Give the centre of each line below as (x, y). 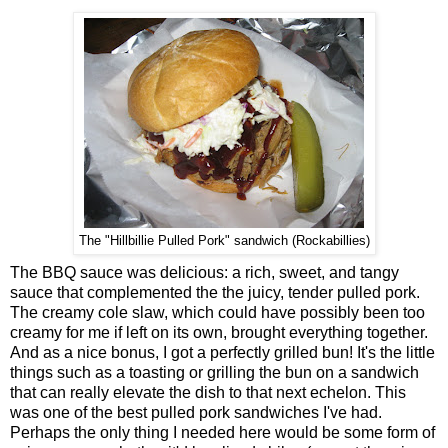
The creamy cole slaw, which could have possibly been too (217, 313)
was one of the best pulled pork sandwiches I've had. (196, 413)
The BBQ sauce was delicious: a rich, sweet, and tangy (204, 273)
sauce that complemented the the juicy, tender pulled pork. (215, 293)
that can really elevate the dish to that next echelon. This (208, 393)
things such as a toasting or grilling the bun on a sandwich (214, 373)
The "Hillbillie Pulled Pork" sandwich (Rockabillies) (224, 241)
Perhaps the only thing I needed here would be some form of (222, 433)
